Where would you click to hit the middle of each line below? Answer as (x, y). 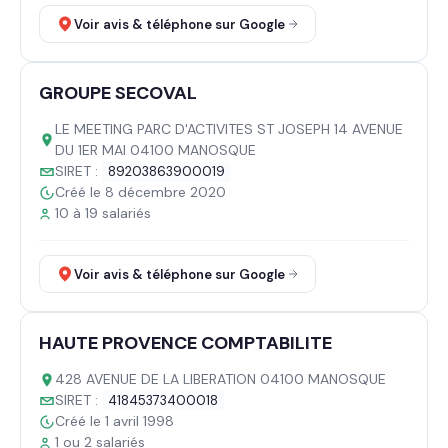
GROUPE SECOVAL (118, 93)
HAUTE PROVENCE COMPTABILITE (185, 343)
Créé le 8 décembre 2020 (140, 192)
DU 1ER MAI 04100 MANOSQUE (155, 150)
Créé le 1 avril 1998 (114, 421)
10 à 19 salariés (103, 213)
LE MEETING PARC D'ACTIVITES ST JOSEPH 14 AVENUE (229, 129)
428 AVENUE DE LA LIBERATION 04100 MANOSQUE (220, 379)
